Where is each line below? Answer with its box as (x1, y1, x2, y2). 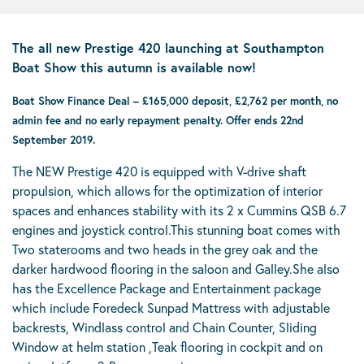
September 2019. (12, 132, 98, 147)
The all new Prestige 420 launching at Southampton (12, 39, 324, 56)
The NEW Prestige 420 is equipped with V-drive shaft (12, 162, 306, 180)
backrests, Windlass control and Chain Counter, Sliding (12, 318, 317, 336)
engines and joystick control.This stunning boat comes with (12, 221, 340, 238)
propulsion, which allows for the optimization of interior (12, 182, 323, 199)
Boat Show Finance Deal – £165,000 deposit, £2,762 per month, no (12, 93, 338, 108)
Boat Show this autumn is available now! (12, 58, 260, 76)
